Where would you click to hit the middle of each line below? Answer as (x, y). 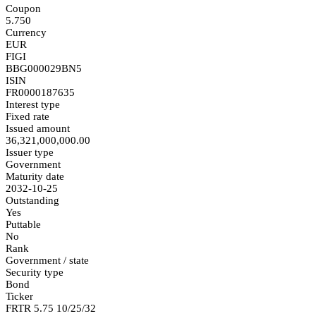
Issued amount (38, 128)
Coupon (23, 8)
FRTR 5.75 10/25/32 (51, 308)
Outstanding (32, 200)
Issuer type (30, 152)
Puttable (23, 224)
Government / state (47, 260)
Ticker (19, 296)
